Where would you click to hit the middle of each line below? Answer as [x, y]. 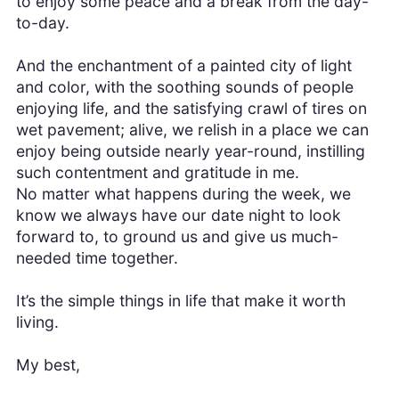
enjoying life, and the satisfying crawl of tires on [191, 109]
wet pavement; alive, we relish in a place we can [192, 130]
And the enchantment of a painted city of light [183, 66]
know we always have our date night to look [178, 216]
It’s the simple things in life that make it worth [180, 301]
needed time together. [97, 258]
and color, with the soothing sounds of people [184, 87]
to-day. [42, 23]
